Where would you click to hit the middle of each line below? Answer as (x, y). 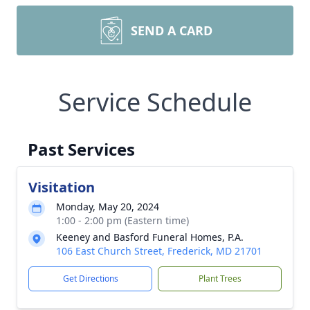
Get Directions (90, 279)
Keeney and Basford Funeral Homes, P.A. (150, 237)
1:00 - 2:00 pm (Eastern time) (122, 220)
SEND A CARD (172, 30)
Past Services (81, 149)
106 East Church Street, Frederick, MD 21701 (159, 251)
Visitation (62, 187)
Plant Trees (220, 279)
